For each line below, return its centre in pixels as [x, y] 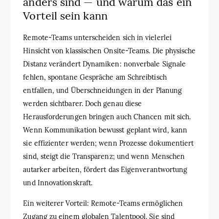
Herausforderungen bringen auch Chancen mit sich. [107, 117]
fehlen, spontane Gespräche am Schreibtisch [95, 77]
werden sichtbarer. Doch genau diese [83, 103]
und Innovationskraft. [58, 183]
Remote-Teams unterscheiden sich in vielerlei [97, 37]
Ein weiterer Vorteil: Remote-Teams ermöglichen [103, 203]
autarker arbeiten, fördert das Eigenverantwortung [105, 169]
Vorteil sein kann [65, 15]
